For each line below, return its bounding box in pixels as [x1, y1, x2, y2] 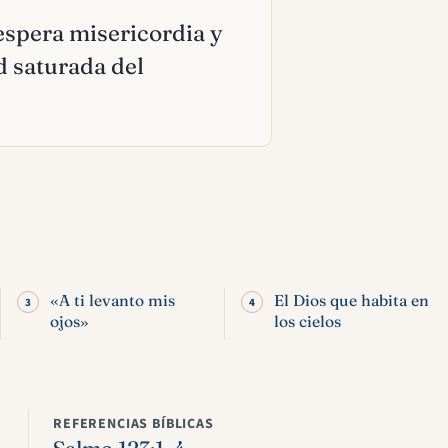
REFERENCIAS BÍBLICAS [53, 414, 214, 434]
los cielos [274, 312, 341, 331]
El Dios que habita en [274, 291, 429, 310]
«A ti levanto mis [50, 291, 175, 310]
